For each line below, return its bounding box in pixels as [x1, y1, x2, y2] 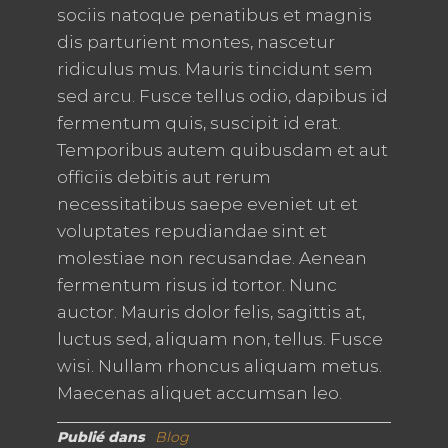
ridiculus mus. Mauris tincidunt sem [56, 59, 373, 80]
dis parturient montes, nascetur [56, 32, 335, 53]
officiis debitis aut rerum [56, 167, 271, 188]
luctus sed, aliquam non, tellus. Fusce [56, 329, 383, 350]
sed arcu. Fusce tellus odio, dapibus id [56, 86, 388, 107]
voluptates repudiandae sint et [56, 221, 327, 242]
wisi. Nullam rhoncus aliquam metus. [56, 356, 382, 377]
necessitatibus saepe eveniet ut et [56, 194, 358, 215]
